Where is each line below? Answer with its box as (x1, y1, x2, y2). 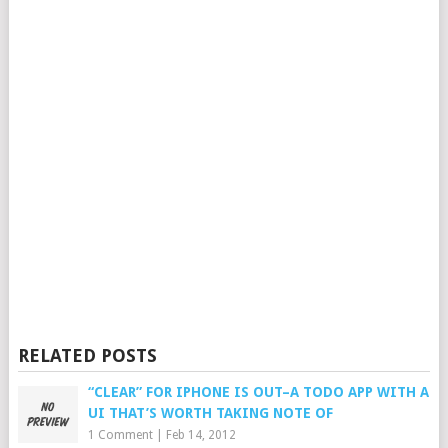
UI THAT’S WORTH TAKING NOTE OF (87, 405, 333, 422)
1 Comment (87, 428, 153, 443)
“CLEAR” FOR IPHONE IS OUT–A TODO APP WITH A (87, 384, 429, 401)
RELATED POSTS (17, 345, 157, 367)
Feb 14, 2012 (165, 428, 236, 443)
